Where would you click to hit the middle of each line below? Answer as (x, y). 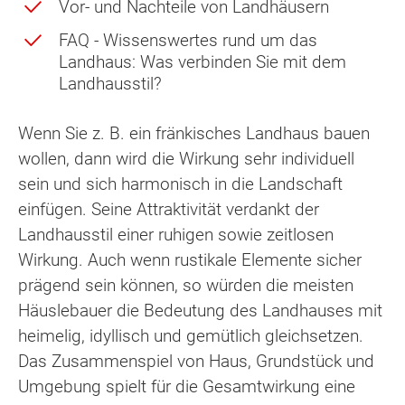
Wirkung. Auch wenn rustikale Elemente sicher (190, 259)
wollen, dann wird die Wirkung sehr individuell (186, 158)
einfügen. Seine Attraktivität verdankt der (169, 209)
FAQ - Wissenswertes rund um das (188, 41)
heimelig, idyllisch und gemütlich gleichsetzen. (191, 335)
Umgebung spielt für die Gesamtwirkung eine (187, 386)
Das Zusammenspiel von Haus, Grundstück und (196, 361)
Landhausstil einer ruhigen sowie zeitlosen (176, 234)
